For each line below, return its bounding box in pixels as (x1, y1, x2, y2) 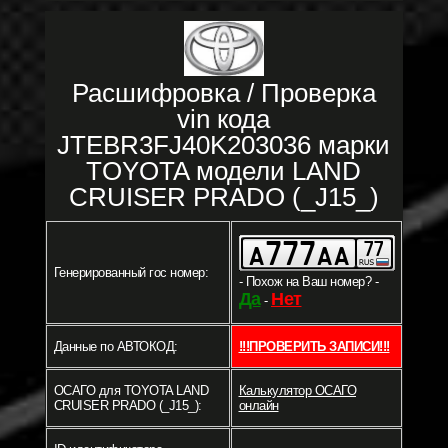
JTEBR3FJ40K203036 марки (57, 130, 391, 161)
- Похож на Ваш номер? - (238, 274, 378, 290)
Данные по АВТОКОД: (53, 339, 178, 355)
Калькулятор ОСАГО (238, 383, 356, 399)
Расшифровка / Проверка (71, 78, 376, 109)
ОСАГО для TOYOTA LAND (53, 383, 208, 399)
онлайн (238, 398, 279, 414)
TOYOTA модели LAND (86, 156, 362, 187)
